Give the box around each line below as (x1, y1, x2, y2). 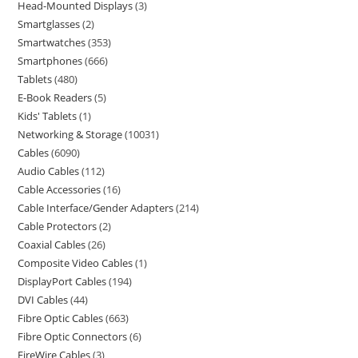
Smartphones (18, 54, 83, 68)
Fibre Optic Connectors (18, 329, 128, 344)
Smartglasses (18, 17, 81, 31)
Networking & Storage (18, 127, 123, 141)
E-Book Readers (18, 90, 93, 105)
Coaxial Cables (18, 237, 86, 252)
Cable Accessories (18, 182, 101, 197)
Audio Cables (18, 164, 80, 178)
